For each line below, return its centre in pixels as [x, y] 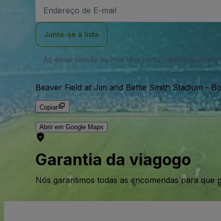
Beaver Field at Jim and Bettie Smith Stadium [119, 88]
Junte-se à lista [72, 35]
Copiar [49, 108]
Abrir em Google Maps [72, 127]
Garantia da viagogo [113, 159]
